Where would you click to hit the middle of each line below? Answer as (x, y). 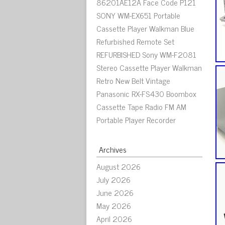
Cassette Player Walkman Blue (145, 28)
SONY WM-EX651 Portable (138, 15)
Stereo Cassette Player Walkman (149, 67)
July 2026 (114, 179)
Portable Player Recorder (136, 120)
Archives (113, 149)
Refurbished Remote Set (135, 41)
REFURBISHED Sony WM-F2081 (146, 54)
